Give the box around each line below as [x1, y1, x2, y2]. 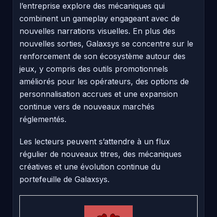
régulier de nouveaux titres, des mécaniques [19, 149, 182, 159]
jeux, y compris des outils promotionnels [19, 63, 168, 74]
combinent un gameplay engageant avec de [19, 13, 180, 23]
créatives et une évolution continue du [19, 161, 160, 171]
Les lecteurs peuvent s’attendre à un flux [19, 136, 170, 146]
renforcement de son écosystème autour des [19, 51, 186, 61]
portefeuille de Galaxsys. [19, 174, 109, 184]
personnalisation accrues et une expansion [19, 89, 178, 99]
